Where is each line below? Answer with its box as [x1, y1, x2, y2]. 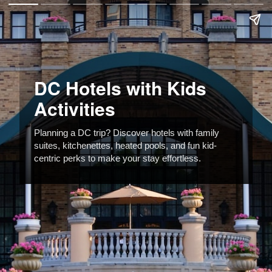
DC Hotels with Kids [34, 75, 206, 101]
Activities [34, 95, 115, 121]
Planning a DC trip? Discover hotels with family [34, 127, 219, 138]
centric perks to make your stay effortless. [34, 153, 201, 163]
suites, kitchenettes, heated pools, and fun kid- [34, 140, 217, 151]
